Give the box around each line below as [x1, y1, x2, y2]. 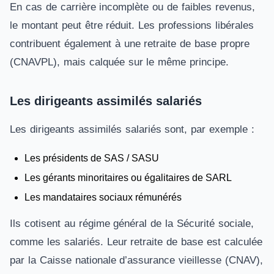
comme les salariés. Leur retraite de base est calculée [10, 236, 262, 248]
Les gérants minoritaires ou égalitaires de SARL [24, 172, 232, 183]
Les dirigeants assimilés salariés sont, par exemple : [10, 124, 258, 135]
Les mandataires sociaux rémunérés [24, 192, 182, 202]
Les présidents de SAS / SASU [24, 153, 159, 163]
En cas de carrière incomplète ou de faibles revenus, [10, 1, 255, 13]
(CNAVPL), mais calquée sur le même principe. [10, 56, 229, 68]
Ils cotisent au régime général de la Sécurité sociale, [10, 218, 254, 229]
